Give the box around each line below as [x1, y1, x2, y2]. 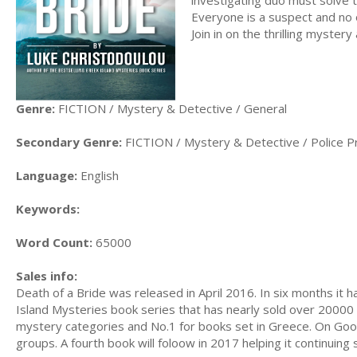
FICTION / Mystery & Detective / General [55, 100, 287, 117]
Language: [16, 167, 77, 184]
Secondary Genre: [16, 134, 122, 151]
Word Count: [16, 234, 92, 251]
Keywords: [16, 201, 80, 218]
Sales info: [16, 268, 77, 284]
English [77, 167, 119, 184]
